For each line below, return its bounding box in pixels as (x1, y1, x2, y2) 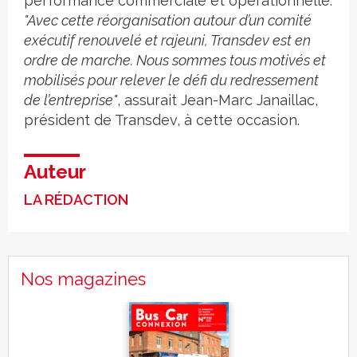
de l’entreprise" (24, 92, 117, 109)
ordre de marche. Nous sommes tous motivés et (24, 52, 326, 69)
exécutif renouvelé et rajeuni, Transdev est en (24, 32, 311, 49)
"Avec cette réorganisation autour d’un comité (24, 12, 312, 29)
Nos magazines (21, 269, 146, 290)
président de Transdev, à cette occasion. (24, 112, 300, 129)
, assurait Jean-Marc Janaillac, (117, 92, 318, 109)
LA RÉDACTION (24, 191, 128, 209)
